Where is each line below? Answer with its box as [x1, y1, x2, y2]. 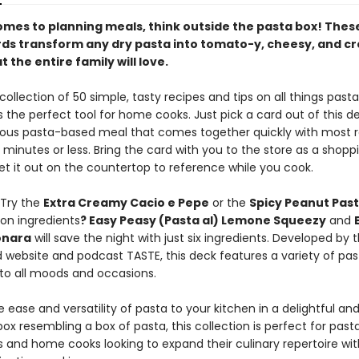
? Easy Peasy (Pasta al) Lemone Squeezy [79, 212, 326, 228]
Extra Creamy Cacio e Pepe [42, 195, 209, 211]
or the [208, 195, 249, 211]
